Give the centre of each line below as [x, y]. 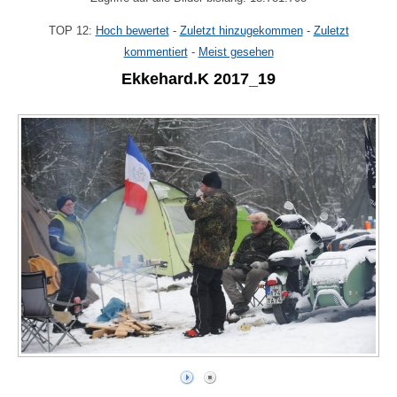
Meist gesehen [236, 52]
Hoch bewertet [132, 31]
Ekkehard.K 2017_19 [198, 78]
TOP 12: [72, 31]
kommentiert [156, 52]
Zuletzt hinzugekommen [241, 31]
